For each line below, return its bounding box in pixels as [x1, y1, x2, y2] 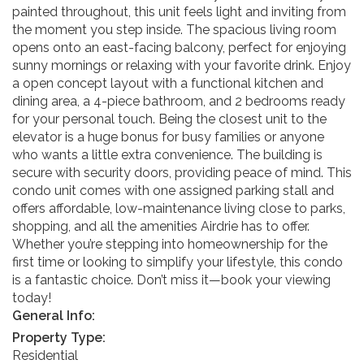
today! [12, 289, 51, 305]
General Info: [12, 307, 95, 323]
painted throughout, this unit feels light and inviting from [12, 3, 346, 19]
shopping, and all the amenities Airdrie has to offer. [12, 218, 310, 234]
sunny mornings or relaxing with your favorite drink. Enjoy [12, 57, 351, 73]
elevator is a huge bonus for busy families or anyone [12, 128, 324, 145]
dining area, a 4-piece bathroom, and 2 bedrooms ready [12, 93, 345, 109]
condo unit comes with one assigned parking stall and [12, 182, 334, 198]
